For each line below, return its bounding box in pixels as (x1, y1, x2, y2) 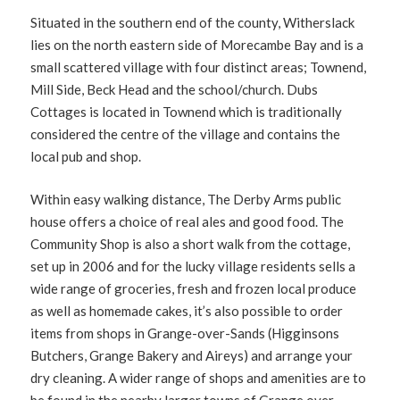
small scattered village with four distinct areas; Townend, (30, 59, 367, 75)
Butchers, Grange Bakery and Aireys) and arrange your (30, 346, 354, 363)
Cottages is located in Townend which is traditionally (30, 104, 343, 120)
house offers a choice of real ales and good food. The (30, 212, 345, 229)
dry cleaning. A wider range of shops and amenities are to (30, 369, 367, 386)
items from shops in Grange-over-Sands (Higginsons (30, 324, 340, 341)
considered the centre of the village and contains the (30, 126, 341, 142)
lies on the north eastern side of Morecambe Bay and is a (30, 37, 364, 53)
